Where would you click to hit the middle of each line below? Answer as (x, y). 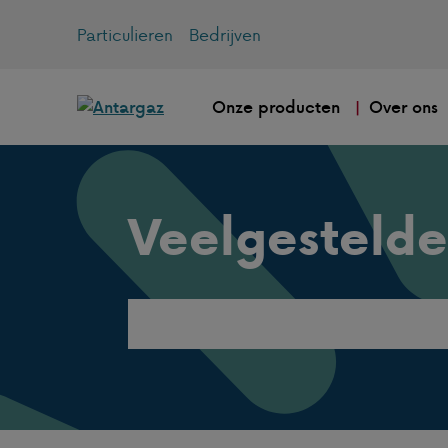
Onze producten (275, 107)
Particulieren (125, 34)
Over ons (404, 107)
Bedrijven (225, 34)
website (157, 357)
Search (154, 309)
